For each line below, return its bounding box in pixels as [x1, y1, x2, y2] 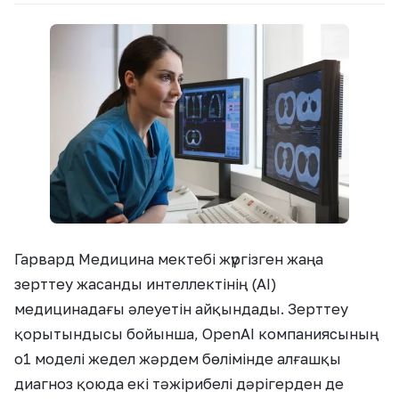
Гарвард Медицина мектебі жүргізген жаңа [14, 249, 323, 268]
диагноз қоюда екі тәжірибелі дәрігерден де [14, 374, 344, 393]
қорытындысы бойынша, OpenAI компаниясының [14, 324, 379, 343]
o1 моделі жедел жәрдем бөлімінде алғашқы [14, 349, 341, 368]
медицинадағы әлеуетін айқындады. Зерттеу [14, 299, 348, 318]
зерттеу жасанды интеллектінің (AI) [14, 274, 277, 293]
